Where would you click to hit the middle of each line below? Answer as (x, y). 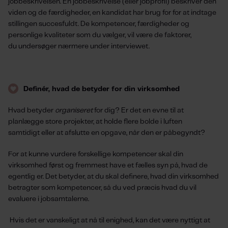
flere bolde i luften (153, 122)
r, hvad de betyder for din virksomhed (114, 89)
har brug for (151, 13)
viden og (23, 13)
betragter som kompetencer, (56, 188)
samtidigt (24, 133)
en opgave (109, 133)
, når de (138, 133)
